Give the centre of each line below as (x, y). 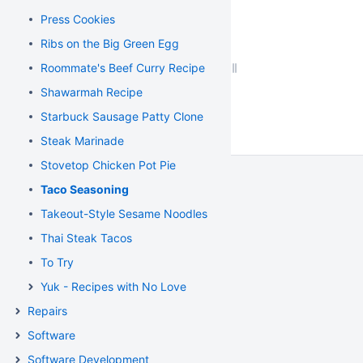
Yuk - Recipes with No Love (113, 286)
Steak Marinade (82, 141)
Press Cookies (78, 19)
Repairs (47, 311)
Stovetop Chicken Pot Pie (108, 165)
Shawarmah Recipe (92, 92)
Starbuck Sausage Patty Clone (122, 116)
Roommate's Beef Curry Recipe (123, 68)
